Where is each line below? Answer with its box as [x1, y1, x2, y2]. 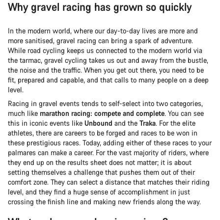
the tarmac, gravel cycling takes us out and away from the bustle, [8, 55, 208, 65]
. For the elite [156, 118, 195, 128]
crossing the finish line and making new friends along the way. [8, 196, 201, 206]
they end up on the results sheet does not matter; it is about [8, 157, 192, 167]
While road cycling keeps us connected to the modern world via [8, 45, 202, 55]
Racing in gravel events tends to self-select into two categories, [8, 98, 203, 108]
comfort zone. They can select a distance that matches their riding [8, 177, 210, 187]
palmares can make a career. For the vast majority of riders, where [8, 147, 209, 157]
